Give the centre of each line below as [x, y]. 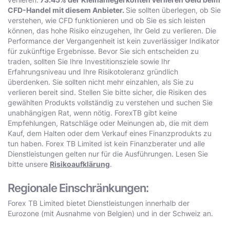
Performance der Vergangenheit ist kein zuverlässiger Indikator [113, 41]
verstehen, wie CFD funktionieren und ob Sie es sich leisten [107, 20]
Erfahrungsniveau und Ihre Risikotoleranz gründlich [93, 71]
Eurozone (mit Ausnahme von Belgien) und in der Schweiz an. [110, 213]
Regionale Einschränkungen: [78, 188]
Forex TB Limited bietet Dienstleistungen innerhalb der [99, 203]
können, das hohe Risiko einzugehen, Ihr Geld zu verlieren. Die [112, 30]
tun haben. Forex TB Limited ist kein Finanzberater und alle [106, 143]
